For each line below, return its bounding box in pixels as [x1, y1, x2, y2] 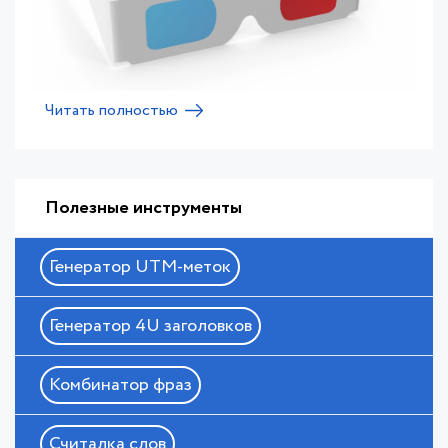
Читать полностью [45, 98, 178, 122]
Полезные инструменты [45, 194, 242, 221]
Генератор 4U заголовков [49, 312, 252, 339]
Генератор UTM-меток [49, 253, 231, 280]
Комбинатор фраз [49, 371, 192, 398]
